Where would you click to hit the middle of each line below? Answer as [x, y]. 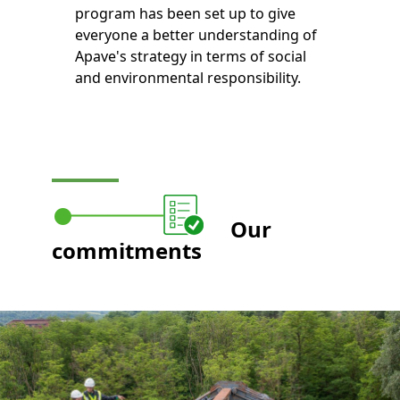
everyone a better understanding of [196, 35]
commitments [127, 251]
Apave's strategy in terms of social [190, 57]
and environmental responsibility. [187, 78]
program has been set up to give [185, 14]
